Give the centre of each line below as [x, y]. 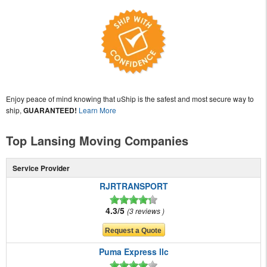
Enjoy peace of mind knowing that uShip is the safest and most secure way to [130, 99]
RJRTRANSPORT [133, 186]
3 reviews [146, 211]
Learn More [97, 110]
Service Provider [41, 168]
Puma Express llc [133, 252]
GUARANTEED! [50, 111]
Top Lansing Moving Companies [97, 141]
